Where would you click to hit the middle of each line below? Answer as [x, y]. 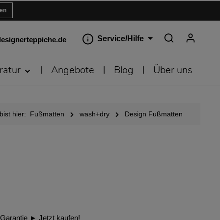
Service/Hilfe [121, 38]
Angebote [73, 70]
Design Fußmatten [154, 114]
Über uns [173, 70]
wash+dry [95, 114]
